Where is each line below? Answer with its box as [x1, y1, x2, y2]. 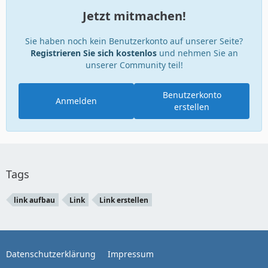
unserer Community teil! [85, 59, 183, 71]
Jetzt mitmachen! [82, 8, 186, 24]
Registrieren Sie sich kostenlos [30, 47, 157, 59]
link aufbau [14, 195, 55, 205]
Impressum [108, 248, 154, 260]
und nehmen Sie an [156, 47, 238, 59]
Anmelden [56, 95, 97, 106]
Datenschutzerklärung [6, 248, 96, 260]
